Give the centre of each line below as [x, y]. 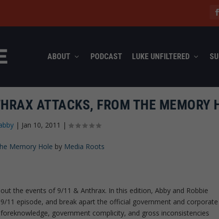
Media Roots [85, 146]
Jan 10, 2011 [41, 125]
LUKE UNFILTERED [161, 56]
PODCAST [106, 56]
